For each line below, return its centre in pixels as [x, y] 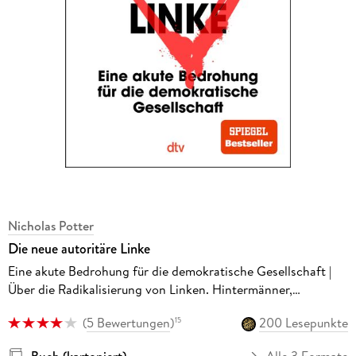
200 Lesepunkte [304, 323]
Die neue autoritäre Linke [79, 248]
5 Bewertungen [128, 323]
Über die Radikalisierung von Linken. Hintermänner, [150, 289]
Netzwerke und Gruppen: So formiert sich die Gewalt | [156, 307]
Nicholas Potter [50, 225]
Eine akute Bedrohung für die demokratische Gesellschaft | [169, 271]
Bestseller [35, 325]
